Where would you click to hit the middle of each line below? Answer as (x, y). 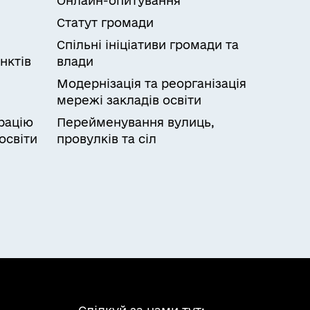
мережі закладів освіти (129, 100)
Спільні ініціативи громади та (148, 45)
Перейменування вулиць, (136, 122)
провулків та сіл (107, 139)
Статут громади (105, 22)
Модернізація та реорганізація (152, 83)
